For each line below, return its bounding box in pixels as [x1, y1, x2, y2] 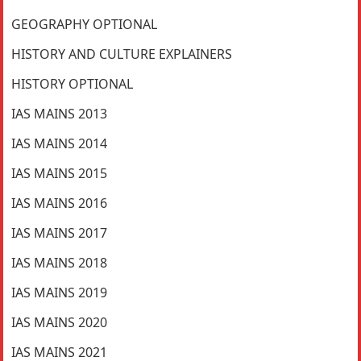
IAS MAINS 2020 [11, 313, 108, 331]
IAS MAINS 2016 [11, 193, 108, 212]
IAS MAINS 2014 [11, 134, 108, 152]
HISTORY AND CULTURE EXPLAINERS [11, 44, 233, 63]
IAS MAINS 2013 [11, 104, 108, 122]
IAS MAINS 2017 [11, 223, 108, 242]
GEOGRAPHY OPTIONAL [11, 15, 158, 33]
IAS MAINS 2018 [11, 253, 108, 272]
